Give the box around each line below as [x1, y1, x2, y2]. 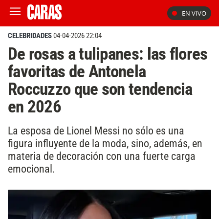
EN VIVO [182, 9, 206, 18]
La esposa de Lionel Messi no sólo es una [8, 124, 184, 137]
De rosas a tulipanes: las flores [8, 44, 208, 64]
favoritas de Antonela [8, 61, 146, 82]
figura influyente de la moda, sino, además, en [8, 136, 202, 150]
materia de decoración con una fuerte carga [8, 149, 196, 162]
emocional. [8, 162, 55, 175]
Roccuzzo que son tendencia [8, 79, 193, 99]
